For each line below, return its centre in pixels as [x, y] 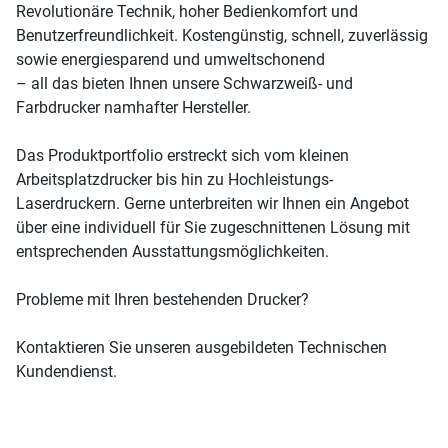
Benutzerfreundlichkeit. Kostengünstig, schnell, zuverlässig [222, 35]
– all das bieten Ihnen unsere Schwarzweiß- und [184, 83]
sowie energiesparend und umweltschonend [170, 59]
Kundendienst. [66, 371]
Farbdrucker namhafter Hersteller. [133, 107]
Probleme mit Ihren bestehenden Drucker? [162, 299]
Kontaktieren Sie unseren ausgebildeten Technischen [201, 347]
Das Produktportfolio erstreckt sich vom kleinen [182, 155]
